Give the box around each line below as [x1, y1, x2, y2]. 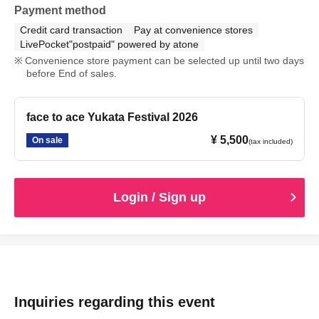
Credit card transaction [20, 23, 122, 36]
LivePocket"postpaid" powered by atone [20, 38, 199, 50]
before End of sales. [26, 67, 117, 79]
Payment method [14, 4, 106, 16]
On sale [32, 135, 63, 145]
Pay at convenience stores [134, 23, 253, 36]
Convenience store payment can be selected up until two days [24, 54, 304, 66]
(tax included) [249, 137, 293, 145]
